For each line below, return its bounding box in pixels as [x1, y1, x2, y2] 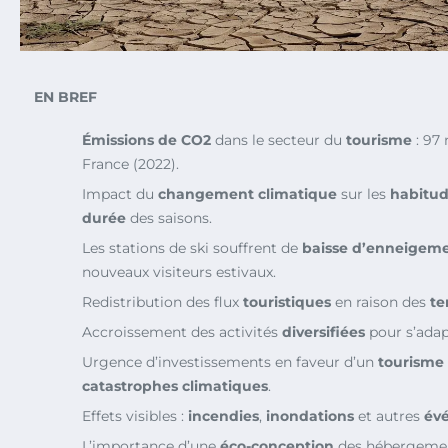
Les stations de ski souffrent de [82, 238, 302, 257]
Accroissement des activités [82, 322, 282, 341]
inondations [266, 406, 354, 425]
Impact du [82, 184, 158, 203]
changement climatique [158, 184, 337, 203]
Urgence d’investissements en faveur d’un [82, 352, 378, 371]
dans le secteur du [211, 130, 346, 149]
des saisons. [126, 208, 212, 227]
